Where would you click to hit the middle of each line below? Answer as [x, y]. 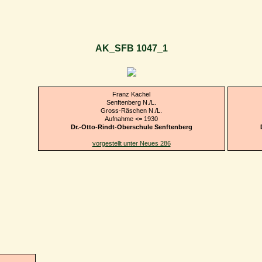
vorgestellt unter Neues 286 [131, 143]
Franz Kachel [131, 94]
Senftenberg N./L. [131, 102]
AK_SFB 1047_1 [131, 49]
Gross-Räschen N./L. [131, 110]
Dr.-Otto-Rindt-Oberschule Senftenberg [131, 127]
